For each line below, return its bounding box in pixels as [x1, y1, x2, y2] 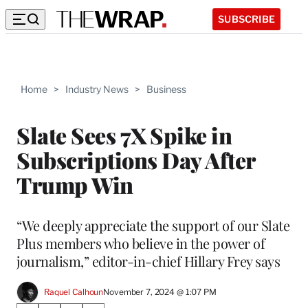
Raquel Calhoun [44, 287, 104, 298]
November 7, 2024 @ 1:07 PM [103, 287, 217, 298]
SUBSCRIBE [218, 12, 275, 25]
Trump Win [16, 169, 133, 199]
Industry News [65, 83, 129, 95]
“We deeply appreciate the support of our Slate [16, 215, 289, 234]
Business [146, 83, 186, 95]
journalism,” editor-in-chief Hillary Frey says [16, 251, 280, 270]
